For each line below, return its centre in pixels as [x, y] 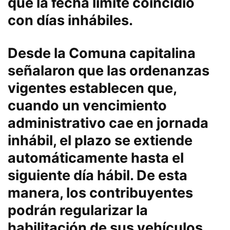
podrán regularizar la [78, 210]
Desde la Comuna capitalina [102, 53]
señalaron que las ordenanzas [109, 71]
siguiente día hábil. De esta [98, 175]
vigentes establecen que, [92, 88]
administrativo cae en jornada [108, 123]
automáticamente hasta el [96, 158]
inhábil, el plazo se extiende [100, 140]
